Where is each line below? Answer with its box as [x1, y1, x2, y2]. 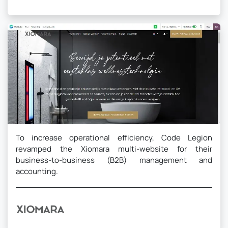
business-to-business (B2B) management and [16, 155, 212, 166]
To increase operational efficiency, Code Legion [16, 132, 212, 144]
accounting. [16, 166, 58, 177]
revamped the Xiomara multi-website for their [16, 144, 212, 155]
